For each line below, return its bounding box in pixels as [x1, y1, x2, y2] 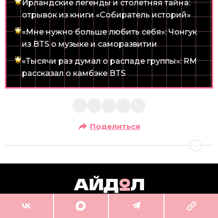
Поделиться [90, 121, 140, 131]
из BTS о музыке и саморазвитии [22, 39, 157, 49]
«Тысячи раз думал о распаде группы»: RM [22, 56, 197, 66]
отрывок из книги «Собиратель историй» [22, 10, 191, 19]
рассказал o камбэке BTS [22, 68, 126, 78]
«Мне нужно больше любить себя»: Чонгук [22, 27, 197, 36]
